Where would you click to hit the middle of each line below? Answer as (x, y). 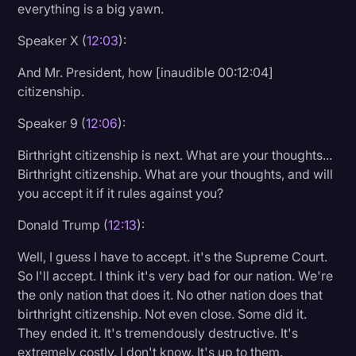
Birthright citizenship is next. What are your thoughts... (175, 155)
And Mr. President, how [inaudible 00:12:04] (146, 72)
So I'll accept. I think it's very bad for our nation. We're (176, 275)
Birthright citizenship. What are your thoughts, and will (176, 174)
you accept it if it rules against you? (121, 193)
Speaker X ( (52, 40)
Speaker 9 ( (52, 123)
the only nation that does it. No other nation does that (170, 294)
